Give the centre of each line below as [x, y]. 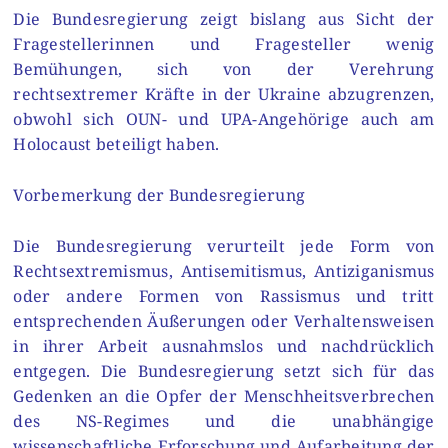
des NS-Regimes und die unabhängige [224, 420]
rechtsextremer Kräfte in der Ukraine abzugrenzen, [224, 94]
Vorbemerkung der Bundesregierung [159, 195]
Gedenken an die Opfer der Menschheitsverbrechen [224, 395]
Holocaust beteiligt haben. [116, 144]
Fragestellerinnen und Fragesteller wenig [224, 44]
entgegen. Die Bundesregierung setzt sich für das [224, 370]
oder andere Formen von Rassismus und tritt [224, 295]
